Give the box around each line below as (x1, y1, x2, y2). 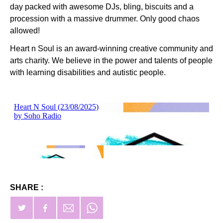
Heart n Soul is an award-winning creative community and (10, 44, 213, 53)
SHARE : (10, 183, 43, 192)
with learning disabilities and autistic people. (10, 68, 166, 77)
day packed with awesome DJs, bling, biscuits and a (10, 2, 194, 11)
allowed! (10, 26, 40, 35)
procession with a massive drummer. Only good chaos (10, 14, 200, 23)
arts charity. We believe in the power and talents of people (10, 56, 213, 65)
